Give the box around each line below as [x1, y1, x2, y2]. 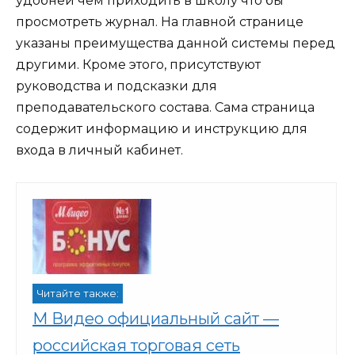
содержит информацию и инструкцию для [16, 121, 307, 137]
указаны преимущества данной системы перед [16, 36, 335, 52]
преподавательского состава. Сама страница [16, 100, 315, 116]
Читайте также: [36, 288, 119, 300]
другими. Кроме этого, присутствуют [16, 57, 261, 73]
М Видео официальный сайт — [32, 309, 279, 329]
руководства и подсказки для [16, 78, 217, 94]
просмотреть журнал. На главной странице [16, 14, 303, 30]
